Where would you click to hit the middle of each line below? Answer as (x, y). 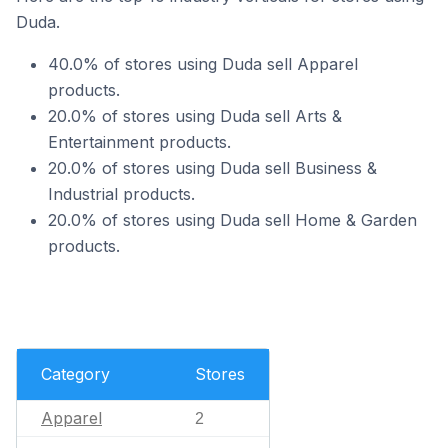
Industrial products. (121, 194)
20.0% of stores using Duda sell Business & (212, 168)
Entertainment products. (139, 142)
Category (75, 373)
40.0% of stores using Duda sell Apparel (203, 64)
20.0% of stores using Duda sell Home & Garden (232, 220)
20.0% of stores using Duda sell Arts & (195, 116)
